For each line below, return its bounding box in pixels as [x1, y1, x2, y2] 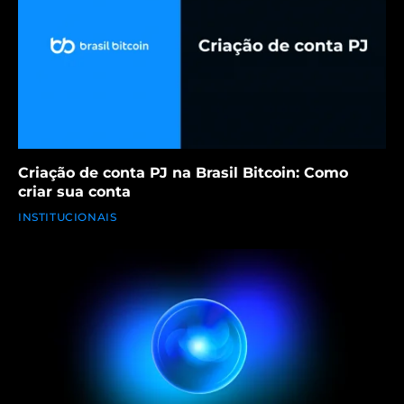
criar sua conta [18, 182, 131, 200]
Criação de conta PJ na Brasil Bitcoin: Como [18, 163, 348, 181]
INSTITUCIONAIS [18, 209, 117, 224]
